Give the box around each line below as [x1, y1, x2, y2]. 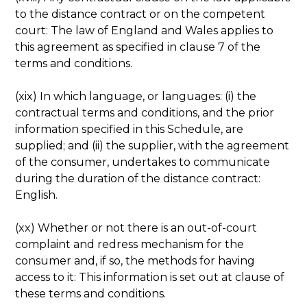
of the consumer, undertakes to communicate [15, 155, 271, 169]
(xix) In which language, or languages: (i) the [15, 89, 257, 103]
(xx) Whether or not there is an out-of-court [15, 221, 258, 234]
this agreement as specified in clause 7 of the [15, 40, 261, 53]
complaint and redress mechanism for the [15, 237, 245, 251]
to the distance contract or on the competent [15, 7, 266, 21]
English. [15, 188, 58, 201]
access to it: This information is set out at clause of [15, 270, 285, 284]
